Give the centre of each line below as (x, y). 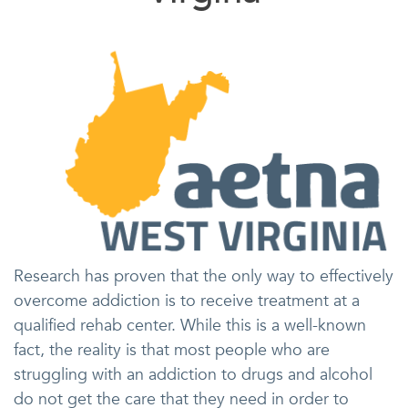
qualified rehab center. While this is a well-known (190, 326)
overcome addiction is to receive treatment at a (187, 301)
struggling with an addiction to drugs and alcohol (193, 375)
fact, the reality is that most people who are (172, 351)
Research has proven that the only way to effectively (204, 277)
